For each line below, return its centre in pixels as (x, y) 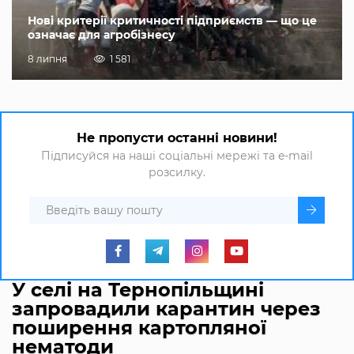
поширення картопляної (139, 327)
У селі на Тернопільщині (138, 289)
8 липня (47, 58)
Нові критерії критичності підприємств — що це (172, 20)
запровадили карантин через (166, 308)
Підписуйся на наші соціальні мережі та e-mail (177, 155)
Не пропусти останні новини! (177, 137)
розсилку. (177, 172)
